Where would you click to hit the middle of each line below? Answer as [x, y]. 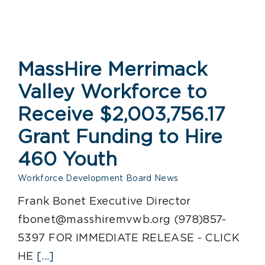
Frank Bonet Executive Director [104, 202]
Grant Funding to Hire [120, 137]
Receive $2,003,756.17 [122, 115]
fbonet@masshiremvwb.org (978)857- [122, 220]
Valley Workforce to [112, 92]
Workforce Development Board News [98, 179]
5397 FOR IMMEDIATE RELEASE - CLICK [129, 238]
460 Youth [67, 160]
